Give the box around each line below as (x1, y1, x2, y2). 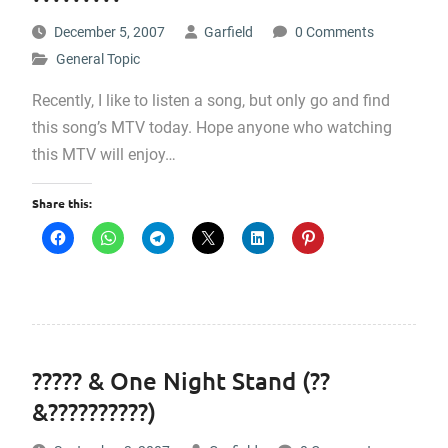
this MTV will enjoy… (31, 145, 176, 164)
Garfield (203, 24, 253, 40)
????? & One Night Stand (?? (31, 365, 330, 396)
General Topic (55, 51, 140, 67)
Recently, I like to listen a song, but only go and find (31, 91, 390, 110)
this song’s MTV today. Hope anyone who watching (31, 118, 392, 137)
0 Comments (294, 24, 374, 40)
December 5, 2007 (53, 24, 165, 40)
